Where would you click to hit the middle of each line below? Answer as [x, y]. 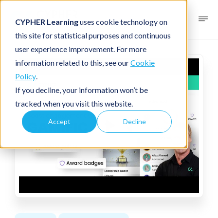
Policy [25, 76]
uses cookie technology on [123, 21]
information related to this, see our [73, 62]
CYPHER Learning [47, 21]
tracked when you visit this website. [74, 103]
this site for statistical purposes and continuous [93, 35]
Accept [60, 121]
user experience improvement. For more [81, 49]
